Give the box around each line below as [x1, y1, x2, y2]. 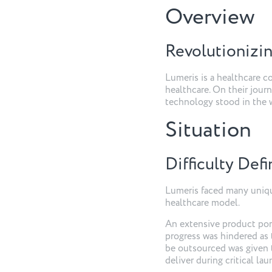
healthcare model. [165, 196, 240, 210]
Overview [165, 1, 254, 32]
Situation [165, 115, 251, 146]
